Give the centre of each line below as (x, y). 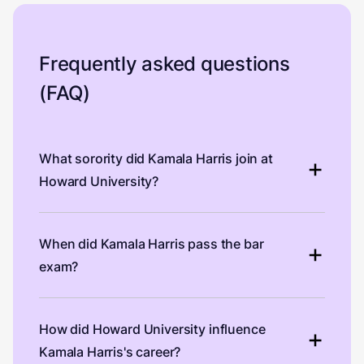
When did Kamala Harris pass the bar (152, 243)
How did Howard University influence (152, 329)
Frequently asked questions (165, 63)
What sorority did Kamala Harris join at (156, 158)
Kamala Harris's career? (110, 351)
